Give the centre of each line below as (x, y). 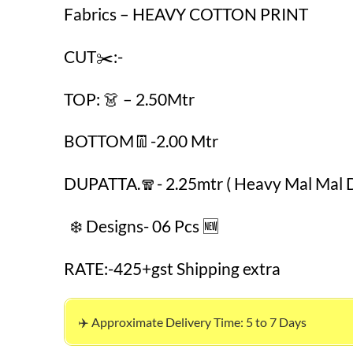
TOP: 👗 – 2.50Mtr (129, 98)
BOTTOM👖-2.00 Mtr (141, 141)
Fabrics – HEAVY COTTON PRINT (186, 14)
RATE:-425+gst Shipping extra (172, 268)
